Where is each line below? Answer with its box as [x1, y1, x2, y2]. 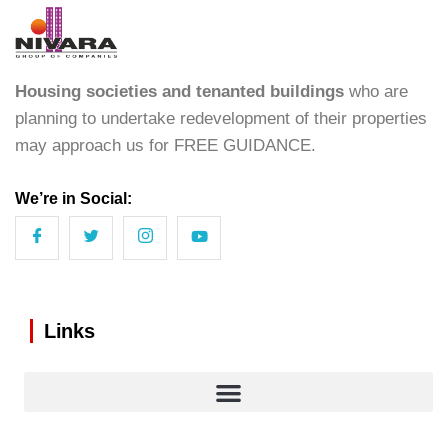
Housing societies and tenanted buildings [15, 81, 344, 101]
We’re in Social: [15, 189, 132, 207]
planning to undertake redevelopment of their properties [15, 108, 427, 128]
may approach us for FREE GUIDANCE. [15, 135, 316, 155]
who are [344, 81, 408, 101]
